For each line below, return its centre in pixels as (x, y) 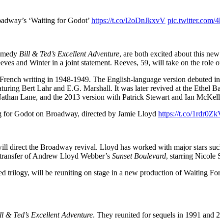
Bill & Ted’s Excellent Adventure (69, 54)
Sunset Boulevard (139, 156)
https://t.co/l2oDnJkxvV (128, 20)
